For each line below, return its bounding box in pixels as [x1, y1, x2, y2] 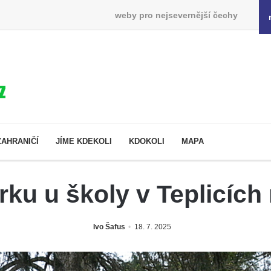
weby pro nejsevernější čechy [114, 10, 238, 20]
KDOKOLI [129, 136, 165, 146]
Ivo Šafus [93, 222, 125, 231]
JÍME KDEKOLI [56, 136, 112, 146]
